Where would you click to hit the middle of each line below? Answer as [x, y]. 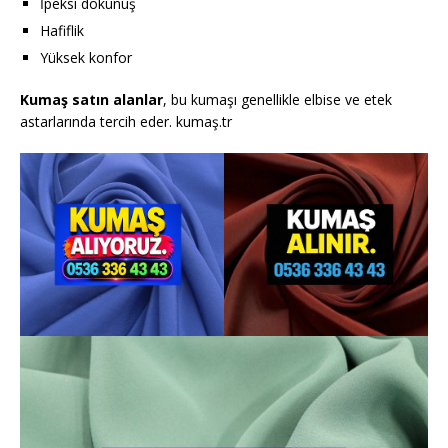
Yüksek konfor [86, 57]
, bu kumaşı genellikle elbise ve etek [277, 99]
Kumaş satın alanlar [91, 99]
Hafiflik [62, 30]
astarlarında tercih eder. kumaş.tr [126, 121]
